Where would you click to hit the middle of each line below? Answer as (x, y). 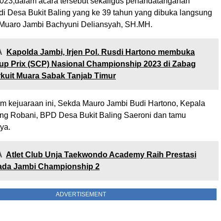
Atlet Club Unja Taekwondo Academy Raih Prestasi (101, 154)
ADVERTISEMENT (81, 194)
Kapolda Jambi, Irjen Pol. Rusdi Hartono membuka (101, 52)
